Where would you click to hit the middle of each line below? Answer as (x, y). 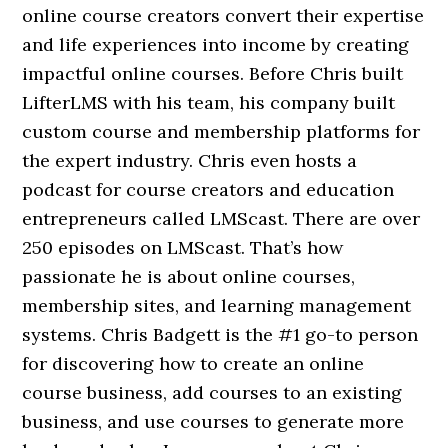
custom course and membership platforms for (221, 131)
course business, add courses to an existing (212, 392)
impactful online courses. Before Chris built (213, 73)
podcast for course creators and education (208, 189)
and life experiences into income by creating (216, 44)
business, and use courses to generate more (213, 421)
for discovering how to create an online (193, 363)
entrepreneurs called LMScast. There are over (221, 218)
